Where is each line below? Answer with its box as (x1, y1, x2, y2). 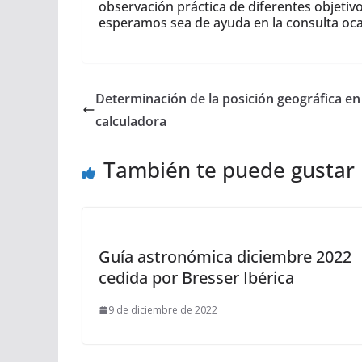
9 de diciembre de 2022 (108, 303, 217, 317)
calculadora (95, 112, 166, 130)
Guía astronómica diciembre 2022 (99, 246, 351, 267)
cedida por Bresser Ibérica (99, 267, 294, 288)
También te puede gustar (103, 155, 355, 184)
